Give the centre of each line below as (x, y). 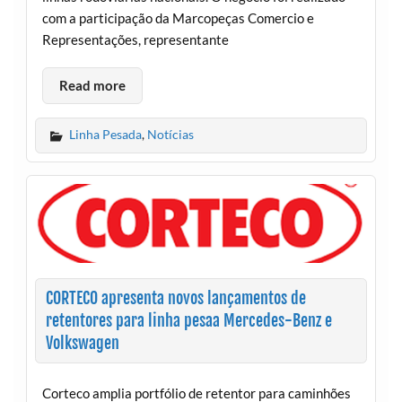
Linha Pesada (105, 135)
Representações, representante (135, 39)
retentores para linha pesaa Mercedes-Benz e (188, 321)
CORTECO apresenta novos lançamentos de (175, 299)
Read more (92, 86)
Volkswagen (82, 344)
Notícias (170, 135)
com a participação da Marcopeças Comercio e (178, 17)
